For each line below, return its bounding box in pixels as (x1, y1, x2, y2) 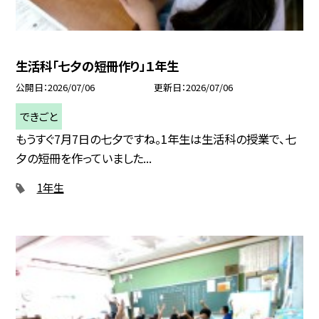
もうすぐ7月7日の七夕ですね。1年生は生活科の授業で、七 (16, 130, 297, 147)
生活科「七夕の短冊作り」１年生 (16, 56, 179, 75)
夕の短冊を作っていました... (16, 149, 152, 167)
